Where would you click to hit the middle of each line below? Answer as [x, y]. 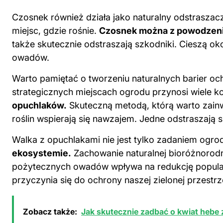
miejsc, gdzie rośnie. [56, 30]
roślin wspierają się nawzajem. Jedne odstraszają [115, 118]
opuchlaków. [39, 105]
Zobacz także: [50, 211]
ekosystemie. [42, 153]
